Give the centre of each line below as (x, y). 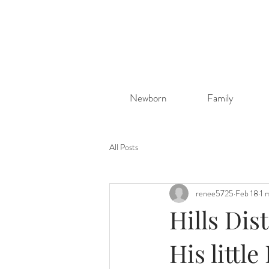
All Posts (124, 147)
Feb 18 (247, 193)
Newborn (148, 98)
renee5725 (215, 193)
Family (220, 98)
